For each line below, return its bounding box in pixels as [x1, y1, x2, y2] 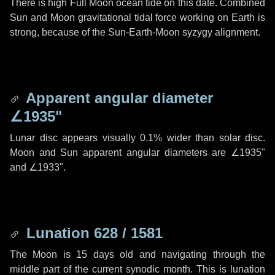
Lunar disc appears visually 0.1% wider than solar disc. [10, 133, 265, 143]
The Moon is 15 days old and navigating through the [10, 249, 265, 260]
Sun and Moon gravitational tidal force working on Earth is [10, 12, 265, 23]
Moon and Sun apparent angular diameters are [10, 147, 231, 158]
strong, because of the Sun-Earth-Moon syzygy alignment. [10, 27, 260, 37]
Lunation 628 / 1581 [22, 225, 163, 241]
